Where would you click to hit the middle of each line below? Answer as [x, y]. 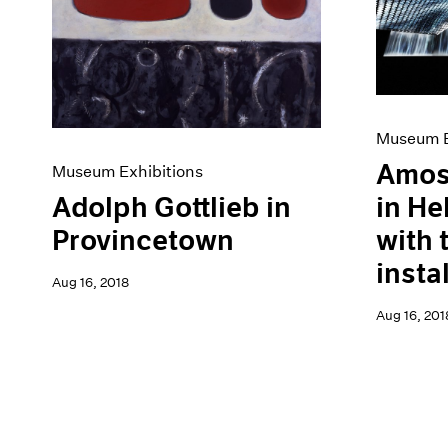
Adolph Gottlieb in [171, 207]
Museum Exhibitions [127, 171]
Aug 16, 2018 [90, 282]
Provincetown [142, 240]
